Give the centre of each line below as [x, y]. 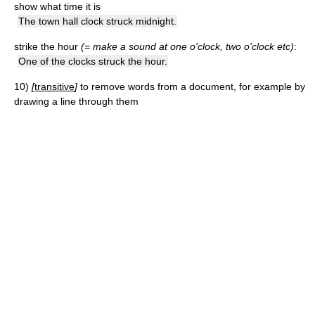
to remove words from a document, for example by [193, 86]
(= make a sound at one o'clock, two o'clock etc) [187, 46]
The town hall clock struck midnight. [97, 21]
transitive [54, 86]
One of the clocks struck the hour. [93, 61]
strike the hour [47, 46]
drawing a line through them [76, 101]
